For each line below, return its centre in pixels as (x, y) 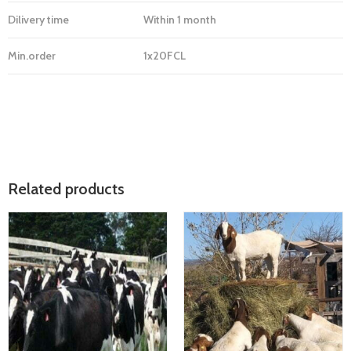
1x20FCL (165, 56)
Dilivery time (38, 20)
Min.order (32, 56)
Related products (66, 188)
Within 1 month (180, 20)
